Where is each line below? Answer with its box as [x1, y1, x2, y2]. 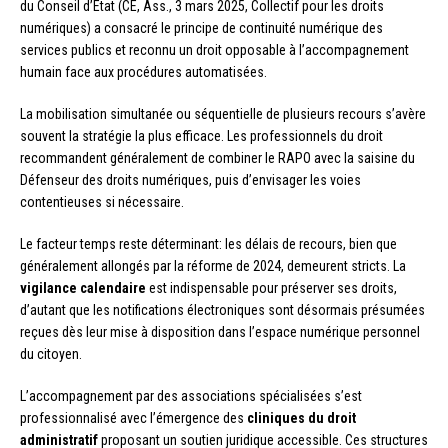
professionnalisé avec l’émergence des [20, 409, 247, 426]
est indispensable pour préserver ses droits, [146, 279, 397, 296]
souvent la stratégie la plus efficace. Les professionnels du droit [20, 127, 383, 144]
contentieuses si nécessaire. [20, 193, 184, 210]
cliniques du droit [247, 409, 356, 426]
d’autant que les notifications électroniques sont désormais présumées [20, 301, 425, 318]
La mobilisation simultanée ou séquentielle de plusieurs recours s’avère [20, 105, 426, 122]
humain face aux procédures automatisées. [20, 63, 267, 80]
